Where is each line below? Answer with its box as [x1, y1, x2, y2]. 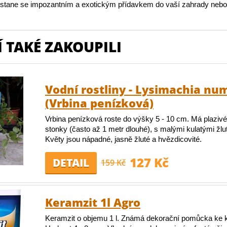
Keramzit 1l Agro [45, 195, 140, 210]
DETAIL [53, 156, 89, 170]
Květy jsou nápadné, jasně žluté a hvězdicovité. [45, 135, 202, 144]
